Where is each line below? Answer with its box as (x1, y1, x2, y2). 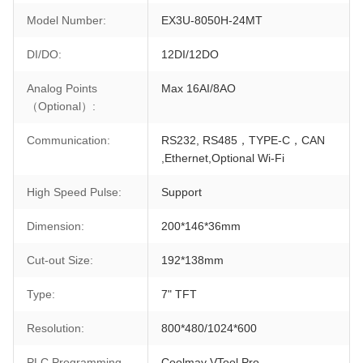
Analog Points (27, 82, 97, 95)
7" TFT (160, 288, 197, 301)
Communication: (27, 134, 110, 147)
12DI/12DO (160, 48, 219, 61)
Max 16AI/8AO (160, 82, 236, 95)
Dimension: (27, 220, 84, 233)
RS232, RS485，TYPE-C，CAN (160, 134, 325, 147)
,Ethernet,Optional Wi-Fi (160, 152, 284, 164)
